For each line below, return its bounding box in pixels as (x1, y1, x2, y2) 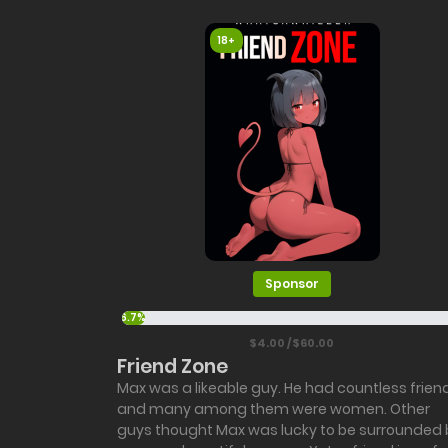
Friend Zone (117, 353, 228, 381)
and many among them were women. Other (117, 399, 430, 420)
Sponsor (265, 275, 319, 293)
